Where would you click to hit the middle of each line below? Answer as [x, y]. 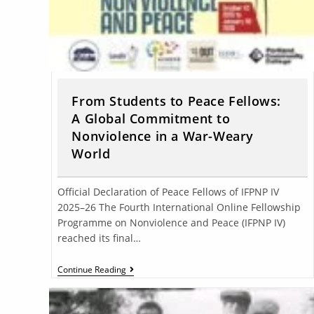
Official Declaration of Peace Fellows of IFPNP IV [169, 191]
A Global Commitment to [151, 118]
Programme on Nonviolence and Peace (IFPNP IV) [172, 222]
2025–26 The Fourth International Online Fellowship [179, 207]
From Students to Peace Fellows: [177, 101]
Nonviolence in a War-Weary [163, 136]
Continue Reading [92, 269]
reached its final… [100, 238]
